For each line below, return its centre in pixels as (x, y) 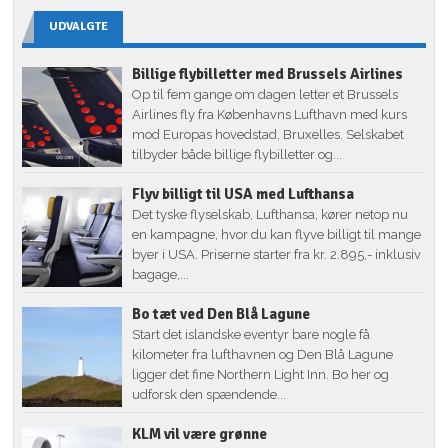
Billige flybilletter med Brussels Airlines (268, 73)
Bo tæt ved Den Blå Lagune (221, 313)
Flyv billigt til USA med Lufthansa (243, 193)
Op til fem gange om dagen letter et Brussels (265, 94)
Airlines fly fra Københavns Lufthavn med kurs (270, 114)
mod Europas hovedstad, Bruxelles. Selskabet (268, 134)
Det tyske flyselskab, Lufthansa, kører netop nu (270, 214)
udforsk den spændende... (209, 394)
